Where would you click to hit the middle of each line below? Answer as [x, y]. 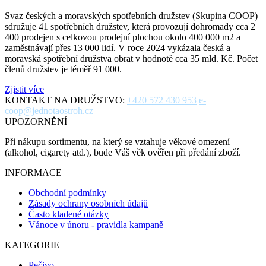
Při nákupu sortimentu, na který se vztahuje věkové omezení [117, 141]
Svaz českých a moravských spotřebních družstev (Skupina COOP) [131, 15]
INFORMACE [33, 172]
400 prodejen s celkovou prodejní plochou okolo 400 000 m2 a [123, 37]
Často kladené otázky [69, 214]
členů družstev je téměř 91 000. [63, 69]
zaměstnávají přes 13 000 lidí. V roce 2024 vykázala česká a [118, 47]
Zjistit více [24, 89]
